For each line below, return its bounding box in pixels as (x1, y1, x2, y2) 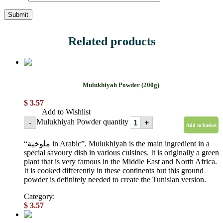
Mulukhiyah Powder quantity (36, 117, 128, 126)
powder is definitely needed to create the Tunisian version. (24, 175, 206, 184)
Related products (68, 35, 155, 48)
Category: (24, 192, 57, 201)
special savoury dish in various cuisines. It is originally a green (24, 148, 219, 157)
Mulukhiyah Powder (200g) (82, 81, 161, 89)
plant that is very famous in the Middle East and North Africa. (24, 157, 217, 166)
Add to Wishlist (42, 108, 91, 116)
